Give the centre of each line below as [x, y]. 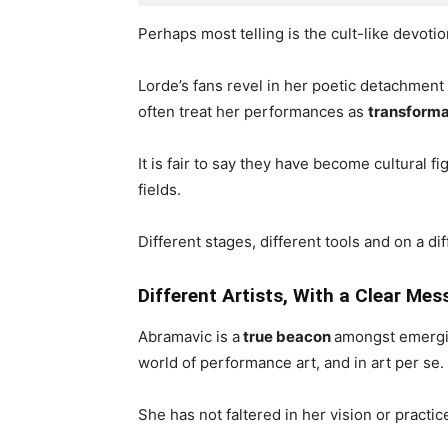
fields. [159, 189]
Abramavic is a [189, 336]
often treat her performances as [253, 111]
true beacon [287, 336]
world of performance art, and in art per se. [291, 362]
